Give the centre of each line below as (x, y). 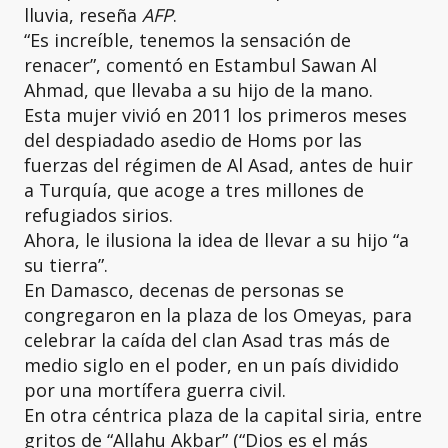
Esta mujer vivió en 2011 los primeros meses (215, 115)
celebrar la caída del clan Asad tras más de (207, 340)
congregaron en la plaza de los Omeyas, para (218, 315)
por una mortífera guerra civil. (155, 390)
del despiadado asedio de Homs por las (193, 140)
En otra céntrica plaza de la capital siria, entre (223, 415)
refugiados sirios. (98, 215)
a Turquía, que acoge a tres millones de (194, 190)
